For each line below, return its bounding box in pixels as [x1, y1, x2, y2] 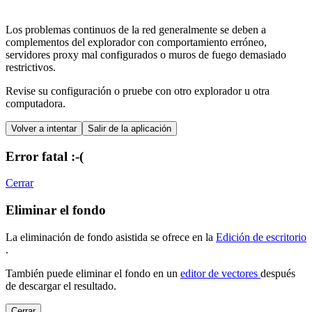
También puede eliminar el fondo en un [6, 267, 180, 279]
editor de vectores [180, 267, 260, 279]
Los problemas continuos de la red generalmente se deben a [6, 24, 266, 36]
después [260, 267, 295, 279]
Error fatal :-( [6, 148, 84, 164]
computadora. [6, 97, 65, 109]
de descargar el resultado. [6, 279, 116, 292]
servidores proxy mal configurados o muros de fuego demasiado [6, 49, 286, 61]
